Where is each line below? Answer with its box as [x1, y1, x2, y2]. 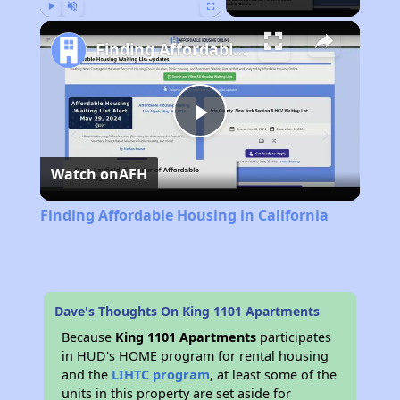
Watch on [50, 163, 119, 184]
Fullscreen [210, 21, 245, 29]
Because [62, 328, 116, 346]
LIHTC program [112, 365, 211, 383]
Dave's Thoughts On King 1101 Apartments [54, 302, 321, 320]
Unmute [71, 21, 99, 29]
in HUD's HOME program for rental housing [62, 346, 329, 364]
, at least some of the [210, 365, 337, 383]
